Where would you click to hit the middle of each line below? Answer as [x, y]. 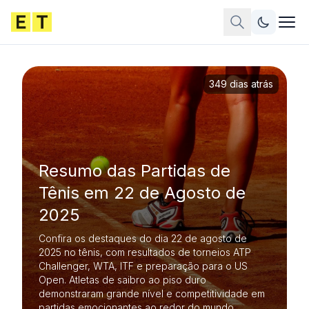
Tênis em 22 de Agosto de [142, 193]
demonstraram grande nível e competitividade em [152, 293]
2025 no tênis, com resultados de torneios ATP [145, 252]
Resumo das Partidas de [134, 171]
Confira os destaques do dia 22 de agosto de [143, 238]
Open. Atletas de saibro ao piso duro [122, 280]
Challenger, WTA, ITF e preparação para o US [143, 266]
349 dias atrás [241, 84]
